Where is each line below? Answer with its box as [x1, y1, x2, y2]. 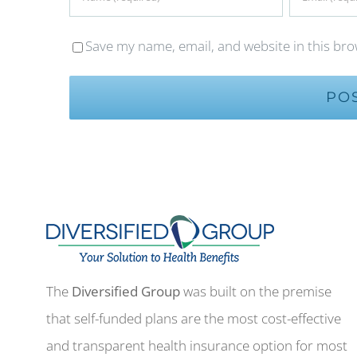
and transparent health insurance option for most [46, 335, 348, 355]
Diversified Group [72, 281, 184, 300]
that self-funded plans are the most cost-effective [46, 308, 342, 328]
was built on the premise [183, 281, 332, 300]
